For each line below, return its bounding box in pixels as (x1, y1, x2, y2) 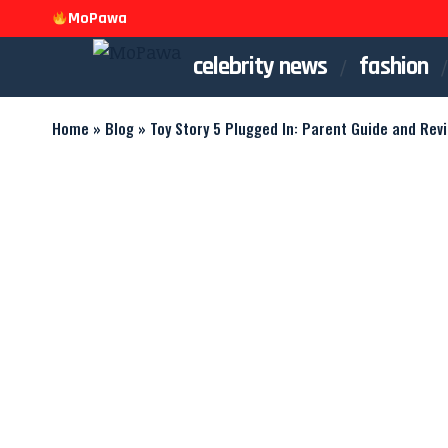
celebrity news (193, 50, 327, 83)
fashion (359, 50, 428, 83)
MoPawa (68, 7, 128, 29)
